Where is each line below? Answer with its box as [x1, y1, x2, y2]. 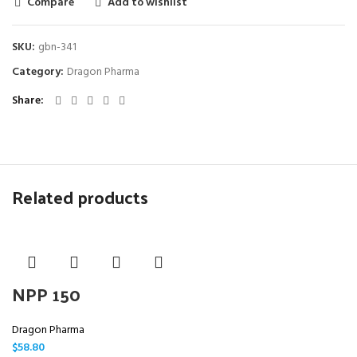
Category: [12, 63, 66, 81]
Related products [12, 181, 148, 213]
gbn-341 [38, 38, 76, 57]
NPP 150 [12, 278, 80, 310]
